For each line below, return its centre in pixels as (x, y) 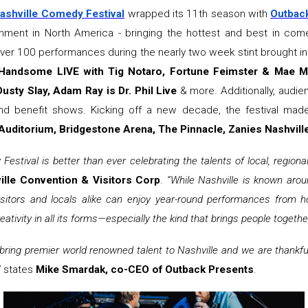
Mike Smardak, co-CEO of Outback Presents (145, 270)
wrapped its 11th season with (199, 14)
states (20, 270)
